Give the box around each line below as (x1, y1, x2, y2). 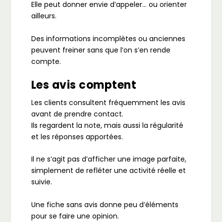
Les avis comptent (31, 77, 137, 93)
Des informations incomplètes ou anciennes (31, 33, 185, 44)
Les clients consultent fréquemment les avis (31, 97, 185, 108)
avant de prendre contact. (31, 109, 123, 119)
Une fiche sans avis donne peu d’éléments (31, 199, 178, 210)
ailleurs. (31, 11, 56, 21)
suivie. (31, 177, 52, 187)
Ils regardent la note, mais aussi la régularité (31, 120, 183, 130)
